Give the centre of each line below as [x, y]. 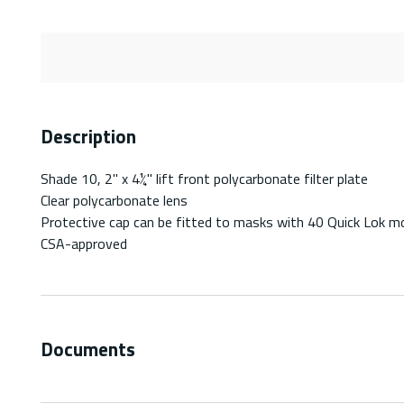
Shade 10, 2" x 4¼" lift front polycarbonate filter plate [204, 178]
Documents [88, 349]
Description [88, 136]
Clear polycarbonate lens [114, 200]
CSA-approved [84, 243]
